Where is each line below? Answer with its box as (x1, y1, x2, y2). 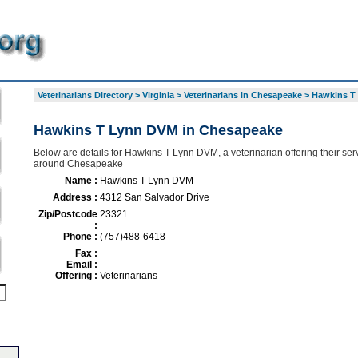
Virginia (141, 90, 174, 100)
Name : (64, 175, 97, 186)
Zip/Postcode (38, 209, 97, 220)
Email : (66, 259, 97, 270)
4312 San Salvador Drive (99, 192, 209, 203)
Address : (52, 192, 97, 203)
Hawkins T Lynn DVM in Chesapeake (33, 122, 283, 138)
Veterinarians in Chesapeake (183, 90, 302, 100)
